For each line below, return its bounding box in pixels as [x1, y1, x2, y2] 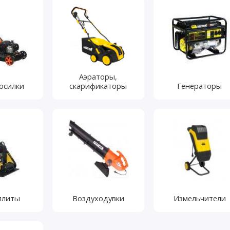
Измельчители [173, 193, 226, 203]
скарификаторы [69, 80, 127, 91]
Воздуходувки [72, 193, 124, 203]
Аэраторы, [79, 71, 118, 82]
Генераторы [177, 80, 222, 91]
